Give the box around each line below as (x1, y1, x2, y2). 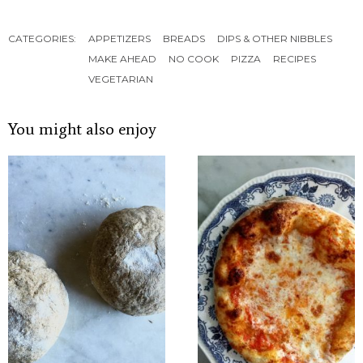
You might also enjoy (8, 119, 156, 139)
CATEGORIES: (8, 32, 76, 45)
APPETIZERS (88, 32, 151, 45)
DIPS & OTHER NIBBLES (217, 32, 332, 45)
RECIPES (273, 53, 316, 65)
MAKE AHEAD (88, 53, 156, 65)
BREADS (163, 32, 205, 45)
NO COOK (169, 53, 219, 65)
